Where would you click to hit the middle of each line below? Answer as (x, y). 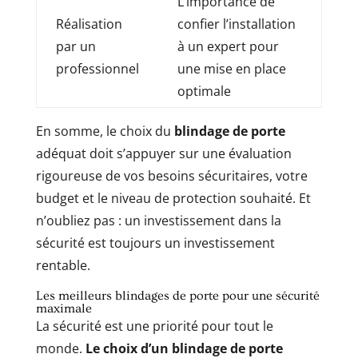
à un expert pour (228, 46)
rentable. (63, 265)
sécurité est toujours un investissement (155, 243)
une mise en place (231, 68)
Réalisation (89, 24)
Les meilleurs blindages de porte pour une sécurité (177, 295)
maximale (64, 308)
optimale (204, 91)
